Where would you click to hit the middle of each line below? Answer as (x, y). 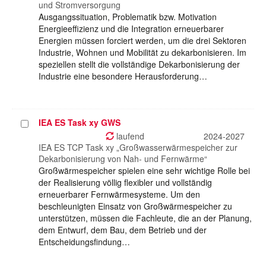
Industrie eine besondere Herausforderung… (123, 76)
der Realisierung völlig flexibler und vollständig (125, 183)
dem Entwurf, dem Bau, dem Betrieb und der (123, 230)
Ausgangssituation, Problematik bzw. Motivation (128, 17)
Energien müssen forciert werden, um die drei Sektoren (142, 41)
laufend (129, 136)
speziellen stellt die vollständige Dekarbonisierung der (139, 64)
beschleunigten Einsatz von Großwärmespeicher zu (135, 206)
